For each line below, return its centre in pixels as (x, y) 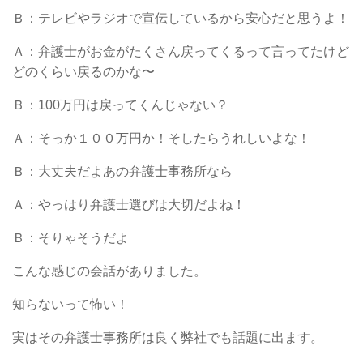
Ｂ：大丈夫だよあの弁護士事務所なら (122, 171)
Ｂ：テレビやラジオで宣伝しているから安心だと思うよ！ (181, 18)
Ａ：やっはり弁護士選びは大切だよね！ (129, 204)
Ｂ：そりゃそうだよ (70, 237)
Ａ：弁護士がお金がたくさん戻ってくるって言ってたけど (181, 51)
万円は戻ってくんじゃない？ (144, 105)
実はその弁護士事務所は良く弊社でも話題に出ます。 (168, 337)
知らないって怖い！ (70, 304)
